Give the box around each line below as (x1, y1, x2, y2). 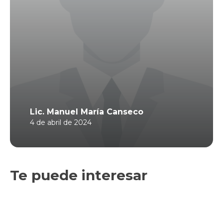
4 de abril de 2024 (30, 118, 92, 127)
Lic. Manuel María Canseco (30, 107, 143, 117)
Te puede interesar (10, 167, 147, 184)
